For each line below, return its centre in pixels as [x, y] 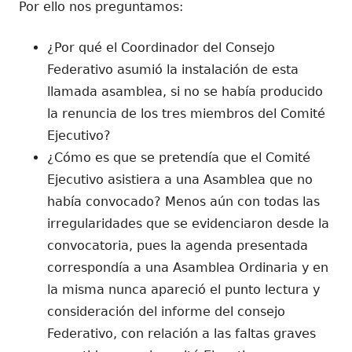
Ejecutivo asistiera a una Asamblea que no [180, 179]
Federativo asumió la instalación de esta [173, 69]
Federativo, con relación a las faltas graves [181, 333]
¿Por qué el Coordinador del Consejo [161, 47]
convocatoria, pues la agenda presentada [178, 245]
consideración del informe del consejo [166, 311]
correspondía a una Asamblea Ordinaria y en [188, 267]
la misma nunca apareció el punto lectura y [183, 289]
